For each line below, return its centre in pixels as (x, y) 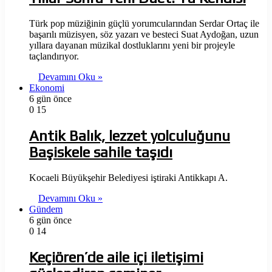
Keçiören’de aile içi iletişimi (116, 257)
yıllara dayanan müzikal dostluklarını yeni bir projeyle (132, 45)
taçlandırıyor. (54, 56)
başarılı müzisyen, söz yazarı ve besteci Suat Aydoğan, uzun (144, 34)
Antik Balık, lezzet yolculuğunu (130, 135)
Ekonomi (47, 87)
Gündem (46, 209)
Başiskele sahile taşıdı (101, 152)
